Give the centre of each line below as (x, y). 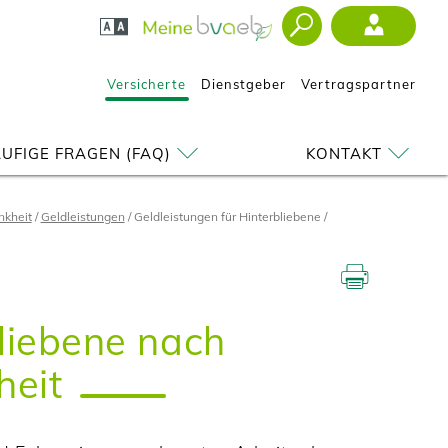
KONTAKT (344, 153)
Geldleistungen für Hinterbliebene (227, 216)
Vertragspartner (358, 84)
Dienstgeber (243, 84)
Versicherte (146, 84)
